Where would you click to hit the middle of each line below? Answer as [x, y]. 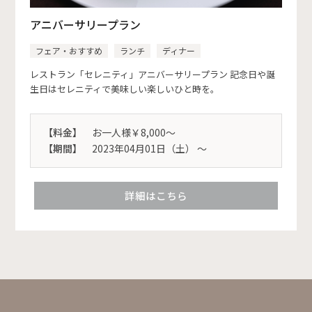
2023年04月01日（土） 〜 [149, 148]
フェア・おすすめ [69, 50]
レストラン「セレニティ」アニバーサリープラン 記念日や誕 [152, 74]
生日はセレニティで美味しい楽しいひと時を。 [124, 88]
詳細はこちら [156, 195]
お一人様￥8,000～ [133, 132]
